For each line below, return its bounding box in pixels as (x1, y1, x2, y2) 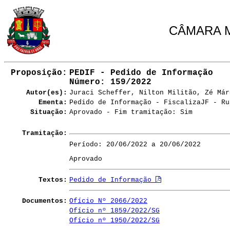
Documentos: (22, 197, 67, 205)
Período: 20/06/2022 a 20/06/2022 (69, 141, 201, 148)
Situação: (30, 108, 67, 116)
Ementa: (39, 99, 67, 106)
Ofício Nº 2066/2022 (69, 197, 147, 205)
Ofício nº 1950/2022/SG (69, 217, 160, 224)
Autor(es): (26, 89, 67, 97)
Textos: (39, 176, 67, 184)
